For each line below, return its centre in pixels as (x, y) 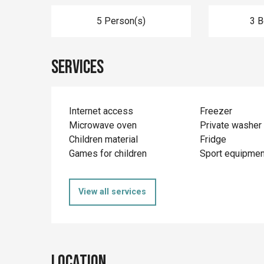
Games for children (108, 153)
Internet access (101, 111)
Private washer (230, 125)
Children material (104, 139)
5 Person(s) (121, 21)
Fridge (213, 139)
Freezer (216, 111)
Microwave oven (103, 125)
